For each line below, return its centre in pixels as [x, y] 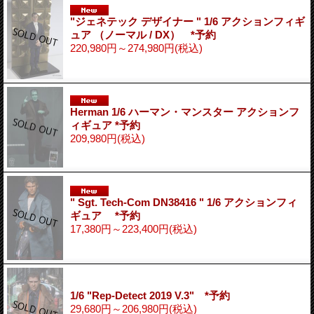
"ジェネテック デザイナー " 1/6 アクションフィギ [187, 21]
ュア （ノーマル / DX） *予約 [143, 34]
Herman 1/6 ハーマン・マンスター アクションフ [185, 111]
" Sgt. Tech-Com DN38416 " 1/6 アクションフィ [184, 202]
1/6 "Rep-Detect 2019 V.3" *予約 [150, 295]
